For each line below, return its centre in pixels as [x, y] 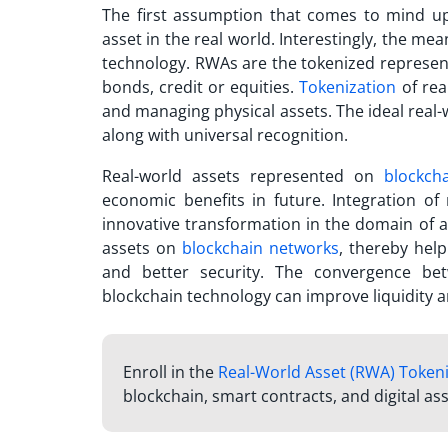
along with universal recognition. [225, 135]
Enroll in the [170, 372]
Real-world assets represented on [243, 176]
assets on [142, 248]
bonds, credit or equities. [201, 87]
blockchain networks [260, 248]
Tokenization [348, 87]
